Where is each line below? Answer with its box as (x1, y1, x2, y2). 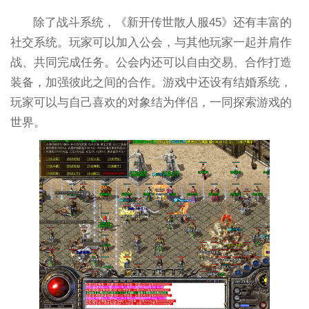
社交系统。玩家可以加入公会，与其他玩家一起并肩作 (10, 35, 292, 49)
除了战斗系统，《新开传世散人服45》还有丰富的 (33, 15, 292, 29)
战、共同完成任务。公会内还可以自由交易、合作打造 (10, 55, 292, 69)
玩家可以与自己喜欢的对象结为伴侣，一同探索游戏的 (10, 95, 292, 109)
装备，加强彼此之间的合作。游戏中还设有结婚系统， (10, 75, 292, 89)
